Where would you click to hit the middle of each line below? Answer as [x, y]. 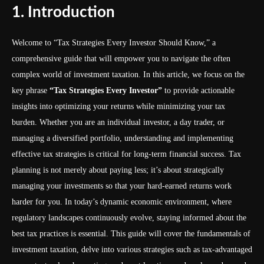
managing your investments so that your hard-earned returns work [122, 186]
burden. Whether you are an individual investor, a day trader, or [118, 122]
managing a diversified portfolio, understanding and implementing [123, 138]
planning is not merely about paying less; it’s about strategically [118, 170]
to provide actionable [198, 90]
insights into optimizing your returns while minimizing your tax [118, 106]
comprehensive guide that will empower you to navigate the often [121, 59]
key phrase [31, 90]
